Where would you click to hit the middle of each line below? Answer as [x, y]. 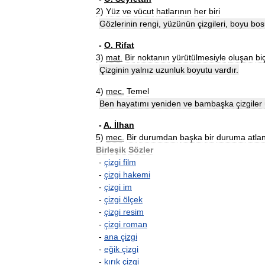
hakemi [137, 174]
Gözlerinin [118, 24]
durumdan [158, 137]
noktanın [153, 57]
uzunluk [170, 70]
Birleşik [111, 150]
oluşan [241, 57]
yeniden [166, 104]
